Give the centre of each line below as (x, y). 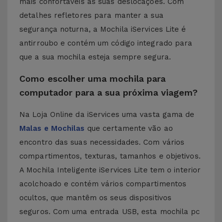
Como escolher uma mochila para (92, 79)
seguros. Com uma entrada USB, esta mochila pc (110, 212)
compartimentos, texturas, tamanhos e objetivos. (110, 156)
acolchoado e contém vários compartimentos (103, 184)
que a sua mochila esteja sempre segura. (95, 57)
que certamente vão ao (129, 128)
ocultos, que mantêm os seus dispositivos (96, 198)
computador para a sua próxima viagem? (109, 92)
